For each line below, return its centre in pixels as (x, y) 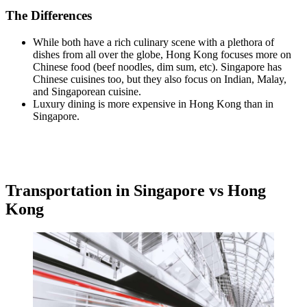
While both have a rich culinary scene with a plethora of (153, 42)
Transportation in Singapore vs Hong (136, 190)
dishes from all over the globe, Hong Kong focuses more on (162, 54)
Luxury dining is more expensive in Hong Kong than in (153, 103)
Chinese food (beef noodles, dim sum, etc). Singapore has (157, 66)
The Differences (49, 16)
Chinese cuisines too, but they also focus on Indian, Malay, (160, 79)
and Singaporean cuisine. (88, 91)
